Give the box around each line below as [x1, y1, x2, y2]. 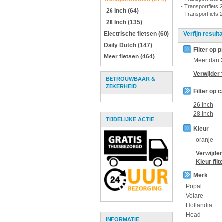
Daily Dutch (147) [104, 42, 152, 49]
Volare [185, 192, 203, 199]
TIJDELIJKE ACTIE [106, 116, 154, 122]
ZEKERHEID [106, 83, 137, 89]
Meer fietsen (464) [104, 53, 155, 60]
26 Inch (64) [106, 7, 139, 14]
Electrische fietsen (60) [104, 30, 169, 37]
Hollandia [185, 202, 212, 209]
